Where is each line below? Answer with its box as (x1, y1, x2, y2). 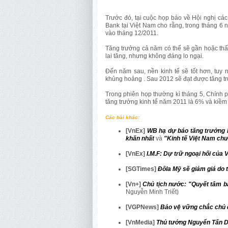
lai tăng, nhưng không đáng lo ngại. (105, 52, 204, 60)
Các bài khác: (105, 114, 139, 120)
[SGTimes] (126, 165, 158, 173)
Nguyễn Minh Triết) (126, 188, 179, 195)
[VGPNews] (126, 203, 160, 211)
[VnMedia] (126, 218, 156, 226)
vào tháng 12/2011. (105, 29, 158, 37)
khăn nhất (126, 134, 154, 142)
